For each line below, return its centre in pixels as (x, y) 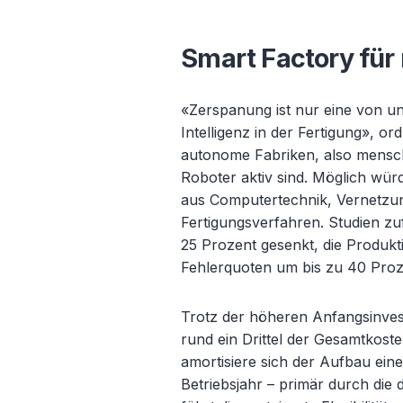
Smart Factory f (275, 58)
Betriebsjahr (224, 384)
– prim (289, 384)
